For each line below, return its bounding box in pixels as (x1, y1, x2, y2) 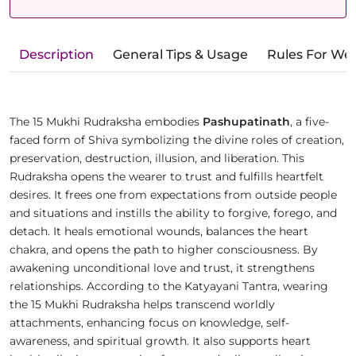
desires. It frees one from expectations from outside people (10, 188, 337, 203)
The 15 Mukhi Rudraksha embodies (10, 114, 203, 130)
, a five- (290, 114, 329, 130)
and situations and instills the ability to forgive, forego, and (10, 206, 337, 221)
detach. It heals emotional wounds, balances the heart (10, 224, 308, 239)
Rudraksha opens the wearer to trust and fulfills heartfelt (10, 169, 323, 184)
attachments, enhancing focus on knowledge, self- (10, 315, 289, 331)
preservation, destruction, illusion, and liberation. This (10, 151, 304, 166)
